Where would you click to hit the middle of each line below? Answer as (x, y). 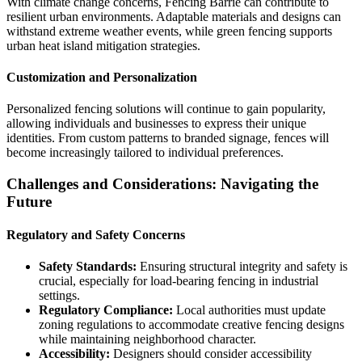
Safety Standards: (88, 267)
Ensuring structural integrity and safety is (242, 267)
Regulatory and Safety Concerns (96, 235)
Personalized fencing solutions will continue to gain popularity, (166, 109)
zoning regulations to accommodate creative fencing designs (192, 325)
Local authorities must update (249, 310)
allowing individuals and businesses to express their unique (156, 124)
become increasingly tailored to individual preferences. (145, 153)
